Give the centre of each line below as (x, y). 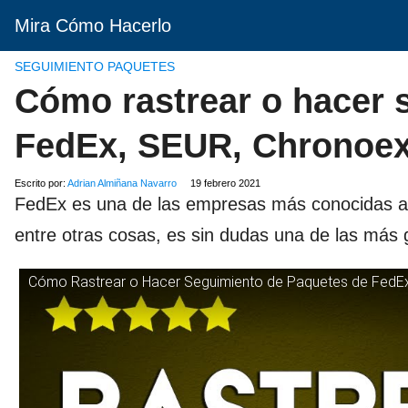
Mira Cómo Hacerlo (93, 25)
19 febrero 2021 (225, 183)
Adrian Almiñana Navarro (122, 183)
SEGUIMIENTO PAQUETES (95, 66)
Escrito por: (41, 183)
